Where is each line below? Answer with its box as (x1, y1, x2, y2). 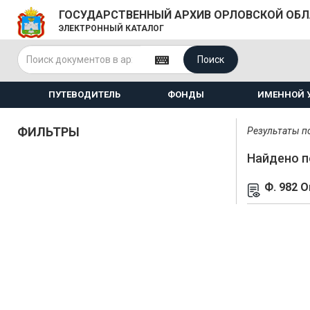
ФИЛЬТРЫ (17, 125, 80, 139)
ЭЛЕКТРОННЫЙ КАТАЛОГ (59, 24, 164, 33)
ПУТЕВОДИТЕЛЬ (48, 89, 120, 100)
